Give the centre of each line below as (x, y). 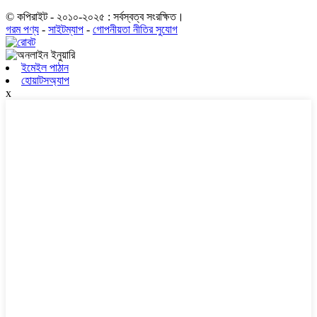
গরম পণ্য (22, 30)
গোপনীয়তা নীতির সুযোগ (135, 30)
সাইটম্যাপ (66, 30)
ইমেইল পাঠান (45, 68)
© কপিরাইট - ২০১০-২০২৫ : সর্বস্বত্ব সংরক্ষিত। (95, 17)
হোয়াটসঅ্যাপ (45, 81)
